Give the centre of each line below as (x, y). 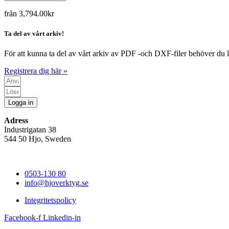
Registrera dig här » (36, 71)
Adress (16, 121)
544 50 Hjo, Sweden (38, 139)
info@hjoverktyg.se (56, 183)
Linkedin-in (62, 218)
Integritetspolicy (50, 200)
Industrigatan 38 (30, 130)
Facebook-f (22, 218)
